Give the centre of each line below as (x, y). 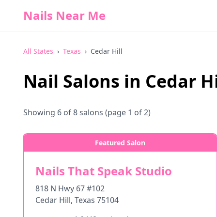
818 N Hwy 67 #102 (70, 188)
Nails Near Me (64, 15)
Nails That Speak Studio (104, 171)
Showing (40, 112)
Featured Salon (120, 143)
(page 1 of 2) (127, 112)
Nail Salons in (84, 81)
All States (38, 51)
